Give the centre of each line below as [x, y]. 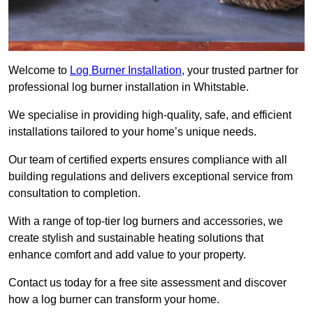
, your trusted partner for [240, 71]
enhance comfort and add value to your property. [129, 255]
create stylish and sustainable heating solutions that [136, 238]
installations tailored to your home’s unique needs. [134, 132]
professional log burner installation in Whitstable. [130, 87]
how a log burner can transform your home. [114, 300]
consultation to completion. [76, 194]
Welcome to [39, 71]
